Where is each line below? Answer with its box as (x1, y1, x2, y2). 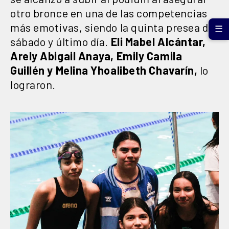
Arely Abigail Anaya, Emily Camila (10, 49, 182, 63)
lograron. (10, 78, 56, 91)
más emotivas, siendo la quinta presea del (10, 20, 217, 34)
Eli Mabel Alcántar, (110, 35, 207, 49)
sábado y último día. (10, 35, 111, 49)
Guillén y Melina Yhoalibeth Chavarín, (10, 63, 198, 77)
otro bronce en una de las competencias (10, 6, 208, 20)
